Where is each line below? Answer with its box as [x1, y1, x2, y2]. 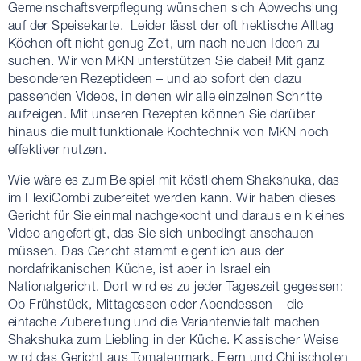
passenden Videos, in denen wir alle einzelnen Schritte [8, 89, 322, 103]
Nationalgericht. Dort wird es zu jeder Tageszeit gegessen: [8, 279, 344, 293]
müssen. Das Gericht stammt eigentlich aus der [8, 243, 284, 258]
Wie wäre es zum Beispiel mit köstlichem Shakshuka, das [8, 172, 340, 187]
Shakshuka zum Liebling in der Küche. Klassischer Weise [8, 332, 339, 346]
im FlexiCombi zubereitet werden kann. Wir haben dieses [8, 190, 337, 205]
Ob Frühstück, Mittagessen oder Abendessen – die [8, 297, 304, 311]
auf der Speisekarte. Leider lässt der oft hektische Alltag [8, 18, 334, 32]
